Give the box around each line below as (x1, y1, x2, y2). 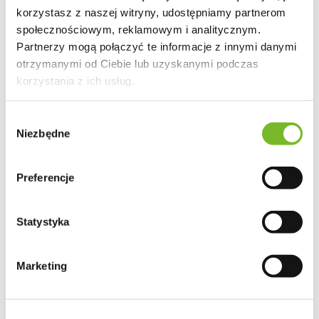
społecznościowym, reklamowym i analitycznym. (16, 23, 261, 36)
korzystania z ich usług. (16, 74, 135, 87)
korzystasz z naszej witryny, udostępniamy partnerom (16, 6, 286, 19)
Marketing (16, 259, 67, 272)
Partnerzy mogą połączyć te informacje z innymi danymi (16, 40, 297, 53)
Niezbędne (16, 127, 70, 140)
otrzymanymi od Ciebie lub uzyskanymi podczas (16, 57, 258, 70)
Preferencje (16, 171, 75, 184)
